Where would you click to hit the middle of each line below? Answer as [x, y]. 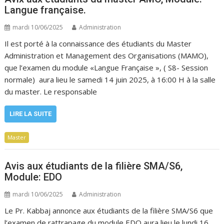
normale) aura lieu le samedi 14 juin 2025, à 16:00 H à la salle [110, 79]
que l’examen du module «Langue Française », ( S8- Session [106, 67]
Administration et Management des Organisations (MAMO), [107, 55]
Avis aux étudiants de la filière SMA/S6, [94, 166]
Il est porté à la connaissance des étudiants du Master [98, 43]
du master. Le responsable [51, 91]
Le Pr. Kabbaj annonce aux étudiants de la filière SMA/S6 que [109, 210]
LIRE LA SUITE [31, 113]
